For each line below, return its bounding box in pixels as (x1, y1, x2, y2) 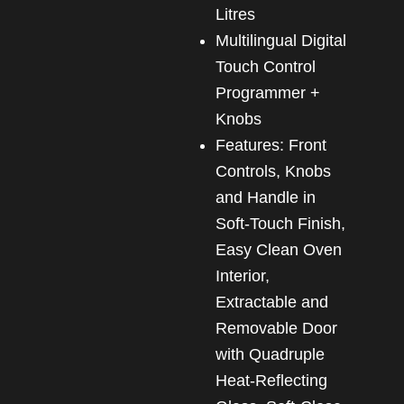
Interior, (215, 266, 270, 285)
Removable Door (215, 318, 337, 337)
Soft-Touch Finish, (215, 214, 345, 233)
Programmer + (215, 83, 320, 102)
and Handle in (215, 188, 316, 207)
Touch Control (215, 57, 316, 76)
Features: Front (215, 135, 225, 154)
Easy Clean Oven (215, 240, 342, 259)
